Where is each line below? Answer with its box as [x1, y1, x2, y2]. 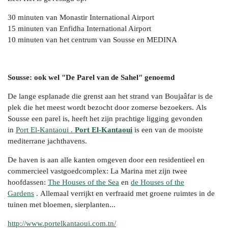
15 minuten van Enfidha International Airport [8, 24, 151, 33]
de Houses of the [131, 178, 184, 187]
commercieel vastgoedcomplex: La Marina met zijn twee [8, 167, 187, 176]
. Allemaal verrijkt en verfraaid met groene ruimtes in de [34, 189, 215, 198]
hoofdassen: [8, 178, 48, 187]
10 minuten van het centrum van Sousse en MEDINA [8, 36, 177, 44]
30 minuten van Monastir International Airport [8, 13, 154, 22]
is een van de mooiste [132, 126, 203, 134]
